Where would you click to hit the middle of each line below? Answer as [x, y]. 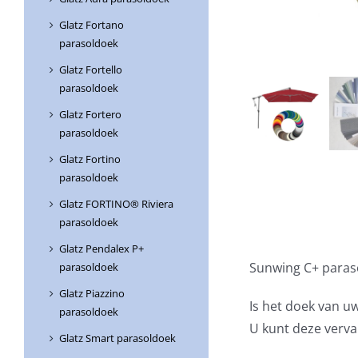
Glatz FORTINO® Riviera [116, 204]
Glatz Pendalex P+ [101, 249]
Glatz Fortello [91, 70]
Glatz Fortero [90, 115]
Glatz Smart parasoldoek [117, 338]
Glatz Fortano [91, 25]
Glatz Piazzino [92, 294]
